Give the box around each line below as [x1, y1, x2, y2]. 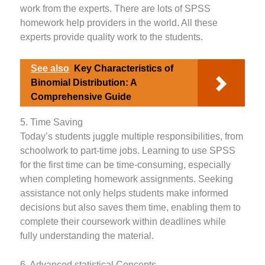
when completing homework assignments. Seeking [20, 174, 234, 185]
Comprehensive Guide [31, 91, 132, 102]
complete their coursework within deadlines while [20, 216, 227, 227]
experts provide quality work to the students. [20, 32, 203, 43]
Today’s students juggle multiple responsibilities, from [20, 131, 244, 142]
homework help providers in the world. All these [20, 18, 218, 28]
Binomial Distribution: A [31, 77, 137, 88]
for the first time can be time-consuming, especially [20, 160, 231, 170]
